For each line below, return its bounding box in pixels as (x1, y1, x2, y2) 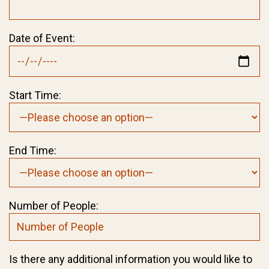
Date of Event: (9, 31, 75, 44)
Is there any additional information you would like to (9, 252, 252, 265)
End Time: (9, 144, 56, 157)
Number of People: (9, 199, 98, 212)
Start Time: (9, 88, 61, 101)
